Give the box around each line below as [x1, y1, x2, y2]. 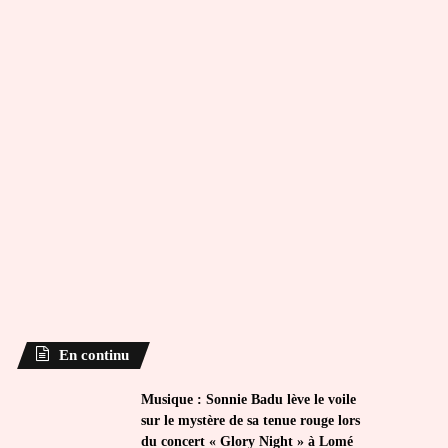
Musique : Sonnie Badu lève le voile [141, 392, 357, 407]
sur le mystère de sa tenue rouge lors [141, 413, 361, 428]
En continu [59, 347, 130, 363]
